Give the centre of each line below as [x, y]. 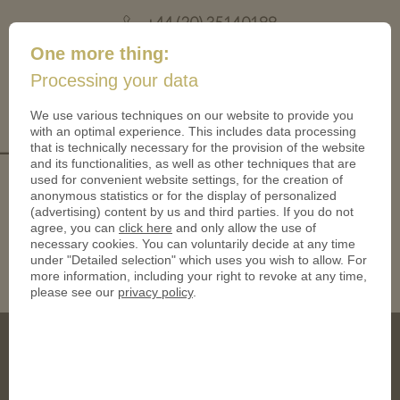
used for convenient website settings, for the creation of [187, 180]
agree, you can [75, 228]
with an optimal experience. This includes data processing [193, 132]
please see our [74, 292]
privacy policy [155, 292]
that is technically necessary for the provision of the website [198, 148]
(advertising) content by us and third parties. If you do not [192, 212]
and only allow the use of [244, 228]
